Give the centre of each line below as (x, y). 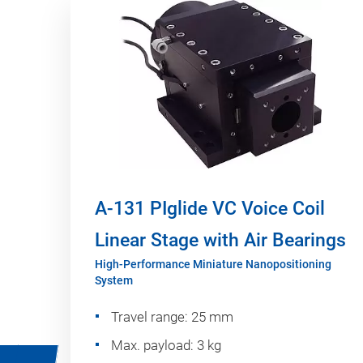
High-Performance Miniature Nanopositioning (213, 265)
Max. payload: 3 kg (166, 346)
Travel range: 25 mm (172, 317)
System (114, 281)
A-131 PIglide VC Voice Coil (210, 209)
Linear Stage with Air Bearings (220, 241)
